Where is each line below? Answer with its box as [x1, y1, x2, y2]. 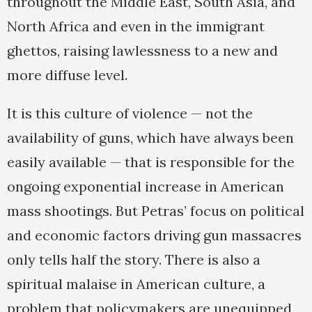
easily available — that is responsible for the [7, 153, 295, 171]
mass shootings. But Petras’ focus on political [7, 202, 304, 220]
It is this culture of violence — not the [7, 104, 253, 123]
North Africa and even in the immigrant [7, 17, 265, 36]
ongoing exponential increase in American [7, 178, 284, 196]
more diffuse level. [7, 66, 127, 84]
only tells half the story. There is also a [7, 251, 260, 269]
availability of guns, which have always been [7, 129, 294, 147]
